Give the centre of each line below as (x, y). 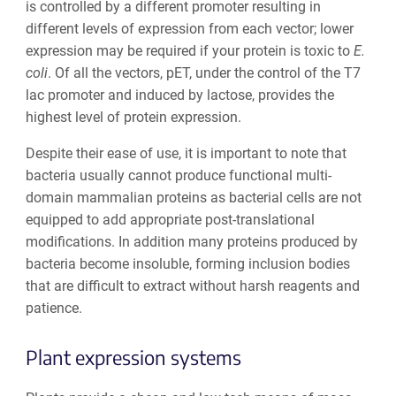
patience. (53, 308)
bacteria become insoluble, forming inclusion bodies (187, 264)
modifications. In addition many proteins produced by (191, 242)
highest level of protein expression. (133, 118)
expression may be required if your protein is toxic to (189, 51)
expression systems (158, 357)
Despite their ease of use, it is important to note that (186, 154)
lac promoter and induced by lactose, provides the (179, 95)
